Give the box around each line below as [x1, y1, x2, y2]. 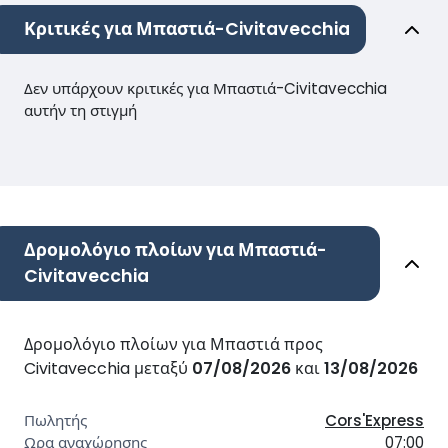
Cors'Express [325, 410, 424, 432]
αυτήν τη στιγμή [24, 100, 137, 122]
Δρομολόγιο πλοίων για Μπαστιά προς [24, 333, 323, 357]
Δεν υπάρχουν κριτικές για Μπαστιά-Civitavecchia [24, 78, 387, 100]
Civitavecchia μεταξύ [24, 357, 192, 381]
